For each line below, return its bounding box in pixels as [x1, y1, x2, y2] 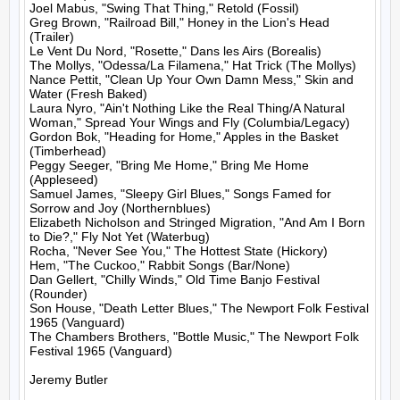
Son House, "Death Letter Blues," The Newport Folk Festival [29, 301, 369, 315]
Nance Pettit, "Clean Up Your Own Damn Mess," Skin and [29, 72, 354, 87]
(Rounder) [29, 287, 87, 301]
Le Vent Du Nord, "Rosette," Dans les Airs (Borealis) [29, 44, 321, 58]
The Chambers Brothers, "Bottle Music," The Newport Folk [29, 329, 359, 344]
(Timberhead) [29, 144, 106, 158]
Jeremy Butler [29, 372, 108, 387]
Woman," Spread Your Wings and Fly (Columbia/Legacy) [29, 115, 350, 129]
